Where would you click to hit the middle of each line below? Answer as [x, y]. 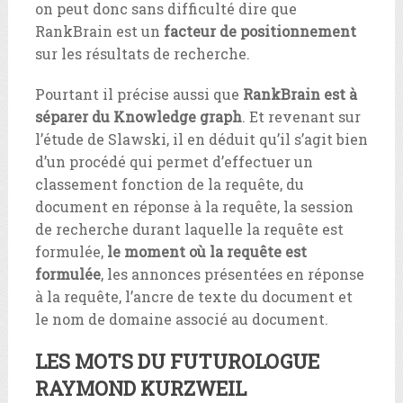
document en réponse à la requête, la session [194, 206]
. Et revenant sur [301, 116]
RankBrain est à [300, 94]
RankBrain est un [99, 31]
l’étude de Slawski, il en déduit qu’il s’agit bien [201, 139]
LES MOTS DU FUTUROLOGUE [177, 361]
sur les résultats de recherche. [142, 53]
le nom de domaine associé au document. [181, 318]
